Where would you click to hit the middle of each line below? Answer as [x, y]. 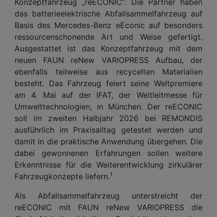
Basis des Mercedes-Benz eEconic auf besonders [108, 25]
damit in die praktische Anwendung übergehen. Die [108, 141]
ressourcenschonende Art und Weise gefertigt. [108, 37]
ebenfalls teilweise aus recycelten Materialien [108, 71]
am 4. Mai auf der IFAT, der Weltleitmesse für [108, 95]
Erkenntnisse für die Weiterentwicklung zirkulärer [108, 164]
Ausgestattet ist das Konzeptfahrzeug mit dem [108, 48]
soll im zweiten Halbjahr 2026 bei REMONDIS [108, 118]
